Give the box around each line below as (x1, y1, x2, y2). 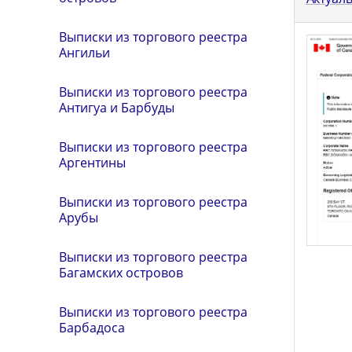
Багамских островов (59, 264, 183, 282)
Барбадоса (59, 319, 125, 337)
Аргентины (59, 154, 126, 172)
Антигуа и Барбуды (59, 99, 174, 117)
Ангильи (59, 44, 110, 62)
